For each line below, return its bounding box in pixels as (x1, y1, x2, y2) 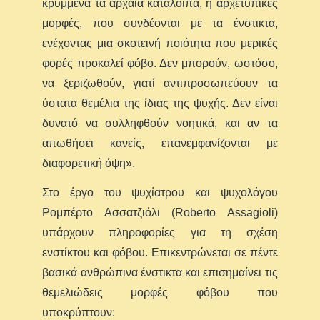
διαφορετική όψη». (42, 157, 136, 169)
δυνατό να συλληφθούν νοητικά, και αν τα (42, 117, 278, 129)
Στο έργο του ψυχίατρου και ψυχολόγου (42, 186, 278, 199)
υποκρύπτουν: (42, 306, 116, 319)
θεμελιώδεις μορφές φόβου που (42, 286, 278, 299)
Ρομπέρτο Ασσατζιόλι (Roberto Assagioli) (42, 206, 278, 219)
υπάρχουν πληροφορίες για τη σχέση (42, 226, 278, 239)
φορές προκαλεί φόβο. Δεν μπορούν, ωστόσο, (42, 57, 278, 69)
